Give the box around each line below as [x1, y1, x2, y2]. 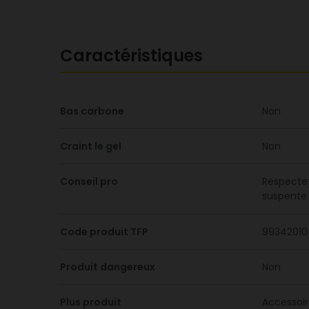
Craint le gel [60, 139, 121, 153]
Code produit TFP [60, 225, 148, 239]
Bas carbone [60, 104, 124, 118]
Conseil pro [60, 175, 118, 188]
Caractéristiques [60, 44, 203, 67]
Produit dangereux [60, 260, 155, 274]
